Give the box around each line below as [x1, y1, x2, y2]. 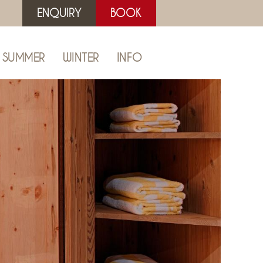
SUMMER [2, 51, 45, 64]
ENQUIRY [37, 6, 81, 19]
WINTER [62, 51, 99, 64]
